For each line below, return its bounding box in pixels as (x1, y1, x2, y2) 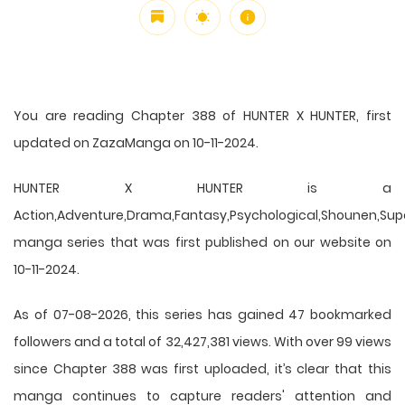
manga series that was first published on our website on (14, 232, 391, 251)
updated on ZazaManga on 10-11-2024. (14, 133, 259, 152)
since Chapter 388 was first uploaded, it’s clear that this (14, 359, 391, 378)
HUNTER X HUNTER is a (14, 178, 391, 197)
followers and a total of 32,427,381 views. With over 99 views (14, 332, 391, 351)
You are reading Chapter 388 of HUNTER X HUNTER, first (14, 106, 391, 125)
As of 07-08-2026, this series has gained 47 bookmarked (14, 305, 391, 324)
